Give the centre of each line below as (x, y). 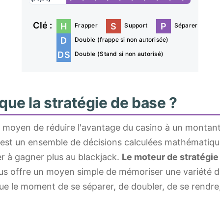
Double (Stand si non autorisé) (119, 54)
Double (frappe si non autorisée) (122, 40)
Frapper (86, 25)
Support (136, 25)
